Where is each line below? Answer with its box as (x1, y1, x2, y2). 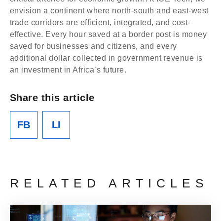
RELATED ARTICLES (10, 176, 209, 190)
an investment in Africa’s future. (10, 65, 127, 74)
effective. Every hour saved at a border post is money (10, 30, 207, 39)
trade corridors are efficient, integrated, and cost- (10, 18, 190, 27)
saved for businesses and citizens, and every (10, 41, 177, 51)
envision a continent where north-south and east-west (10, 6, 209, 15)
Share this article (10, 92, 95, 104)
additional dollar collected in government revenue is (10, 53, 203, 63)
